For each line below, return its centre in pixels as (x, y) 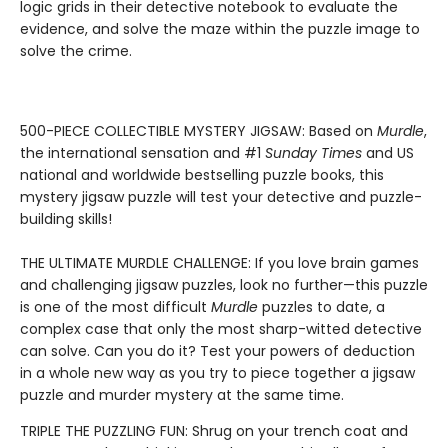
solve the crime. (76, 51)
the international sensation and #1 (142, 153)
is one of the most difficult (115, 307)
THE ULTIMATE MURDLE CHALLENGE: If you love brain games (219, 263)
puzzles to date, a (323, 307)
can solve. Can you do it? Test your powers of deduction (217, 351)
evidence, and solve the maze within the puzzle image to (220, 29)
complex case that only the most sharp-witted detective (221, 329)
